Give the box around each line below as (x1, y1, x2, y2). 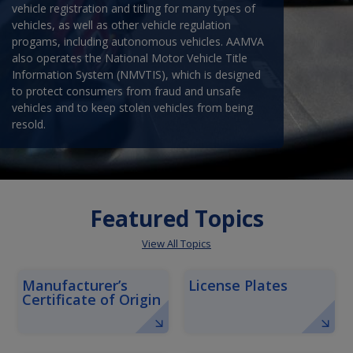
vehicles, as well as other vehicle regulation (12, 17, 231, 32)
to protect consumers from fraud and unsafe (12, 84, 241, 98)
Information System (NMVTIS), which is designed (12, 67, 261, 82)
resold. (12, 117, 46, 132)
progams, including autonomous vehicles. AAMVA (12, 34, 264, 49)
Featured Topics (89, 203, 264, 233)
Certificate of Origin (22, 290, 161, 309)
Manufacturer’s (22, 276, 128, 295)
